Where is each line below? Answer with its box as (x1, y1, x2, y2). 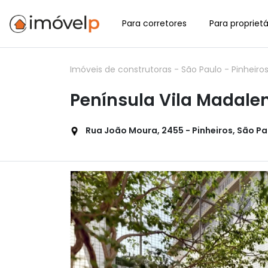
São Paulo (181, 63, 224, 75)
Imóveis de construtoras (70, 63, 174, 75)
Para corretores (122, 17, 187, 29)
